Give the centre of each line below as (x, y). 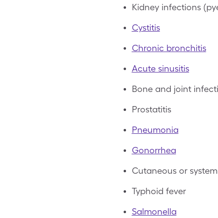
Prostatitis (151, 109)
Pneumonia (155, 130)
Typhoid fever (159, 191)
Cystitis (146, 27)
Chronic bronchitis (169, 48)
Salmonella (154, 211)
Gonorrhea (154, 150)
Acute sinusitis (160, 68)
